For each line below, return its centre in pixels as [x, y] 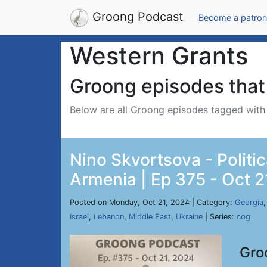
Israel [79, 217]
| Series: [220, 217]
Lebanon [109, 217]
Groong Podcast [136, 17]
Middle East [150, 217]
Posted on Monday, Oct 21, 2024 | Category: [152, 202]
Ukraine [189, 217]
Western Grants [159, 56]
